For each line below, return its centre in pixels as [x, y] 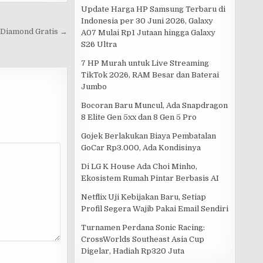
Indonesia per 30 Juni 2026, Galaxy [147, 21]
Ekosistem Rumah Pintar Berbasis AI [150, 178]
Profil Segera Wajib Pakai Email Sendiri [155, 209]
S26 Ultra [99, 45]
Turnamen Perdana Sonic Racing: [143, 228]
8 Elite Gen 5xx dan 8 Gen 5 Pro [139, 117]
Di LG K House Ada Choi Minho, [139, 167]
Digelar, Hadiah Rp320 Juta [133, 251]
